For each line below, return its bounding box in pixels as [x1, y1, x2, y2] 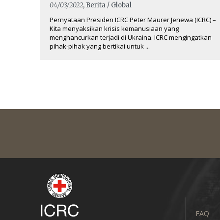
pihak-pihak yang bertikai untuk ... [50, 42, 150, 51]
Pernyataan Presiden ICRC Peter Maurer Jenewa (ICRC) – [50, 15, 216, 24]
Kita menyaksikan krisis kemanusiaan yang [50, 24, 179, 33]
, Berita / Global [83, 1, 132, 9]
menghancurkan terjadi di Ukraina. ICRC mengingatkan [50, 33, 212, 42]
